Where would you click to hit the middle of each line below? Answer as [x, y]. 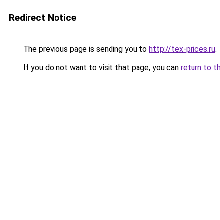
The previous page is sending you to [85, 49]
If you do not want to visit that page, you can [101, 68]
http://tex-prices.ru [182, 49]
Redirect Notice [42, 17]
